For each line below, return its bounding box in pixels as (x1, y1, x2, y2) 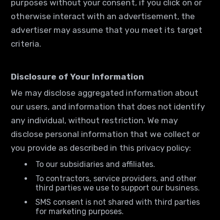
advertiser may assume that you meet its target (11, 25, 203, 35)
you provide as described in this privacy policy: (11, 143, 192, 153)
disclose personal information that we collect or (11, 129, 200, 139)
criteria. (11, 39, 41, 49)
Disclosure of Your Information (11, 72, 144, 82)
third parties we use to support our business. (35, 183, 200, 192)
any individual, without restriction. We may (11, 115, 178, 125)
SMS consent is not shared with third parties (35, 197, 200, 207)
